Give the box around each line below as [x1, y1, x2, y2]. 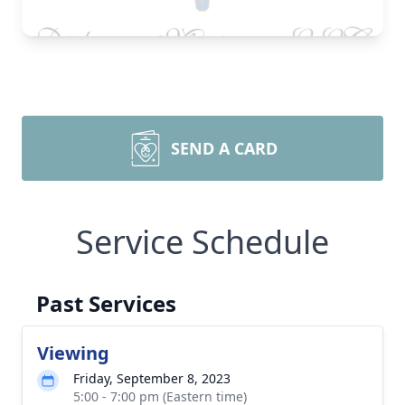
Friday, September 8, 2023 [73, 370, 231, 387]
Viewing [37, 341, 109, 365]
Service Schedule [76, 220, 329, 264]
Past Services [36, 288, 176, 318]
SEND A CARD [171, 137, 278, 159]
